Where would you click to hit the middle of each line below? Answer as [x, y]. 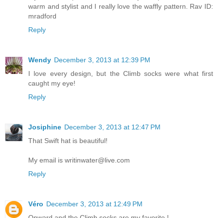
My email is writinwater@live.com [79, 160]
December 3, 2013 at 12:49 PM [94, 204]
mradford [42, 16]
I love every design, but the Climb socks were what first [121, 74]
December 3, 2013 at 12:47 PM [112, 127]
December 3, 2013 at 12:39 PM [102, 60]
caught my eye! [52, 83]
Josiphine [45, 127]
